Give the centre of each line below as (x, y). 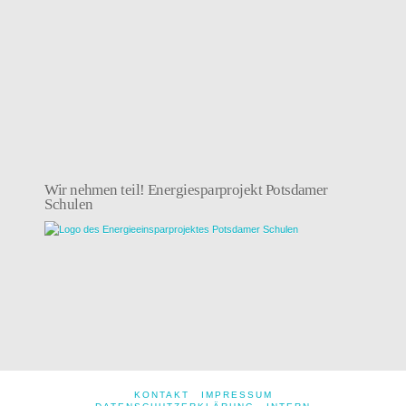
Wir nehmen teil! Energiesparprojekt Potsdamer (186, 190)
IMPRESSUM (237, 395)
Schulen (69, 205)
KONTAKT (161, 395)
